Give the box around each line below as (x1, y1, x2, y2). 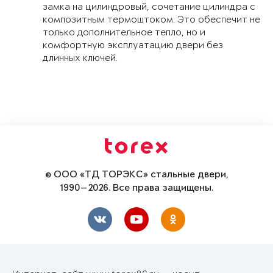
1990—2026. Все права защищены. (60, 183, 213, 194)
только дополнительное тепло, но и (43, 27, 205, 38)
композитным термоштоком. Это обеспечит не (43, 15, 260, 26)
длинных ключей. (43, 53, 118, 64)
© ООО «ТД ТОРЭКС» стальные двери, (44, 169, 229, 181)
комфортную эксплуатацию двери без (43, 40, 223, 51)
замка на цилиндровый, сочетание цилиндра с (43, 2, 255, 13)
